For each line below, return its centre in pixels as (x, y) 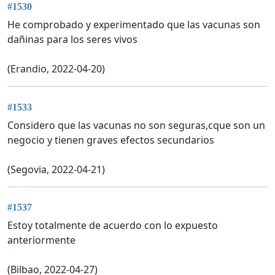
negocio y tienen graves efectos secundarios (111, 140)
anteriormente (41, 240)
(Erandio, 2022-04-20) (56, 69)
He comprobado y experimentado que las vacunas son (134, 25)
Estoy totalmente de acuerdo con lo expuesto (113, 225)
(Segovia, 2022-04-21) (56, 169)
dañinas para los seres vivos (72, 40)
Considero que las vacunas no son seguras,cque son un (136, 125)
